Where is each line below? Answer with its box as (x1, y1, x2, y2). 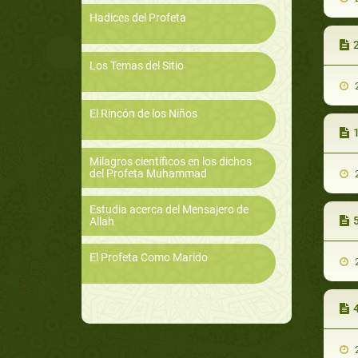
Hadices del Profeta (89, 11, 186, 25)
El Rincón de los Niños (89, 107, 197, 121)
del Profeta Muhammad (89, 167, 207, 181)
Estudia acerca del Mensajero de (89, 203, 249, 217)
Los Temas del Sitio (89, 59, 184, 73)
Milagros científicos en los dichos (89, 155, 252, 169)
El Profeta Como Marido (89, 251, 208, 265)
